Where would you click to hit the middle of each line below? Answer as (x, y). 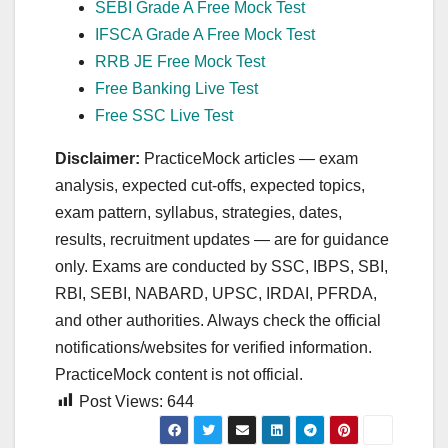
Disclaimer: (97, 158)
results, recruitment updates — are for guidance (222, 239)
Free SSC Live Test (164, 115)
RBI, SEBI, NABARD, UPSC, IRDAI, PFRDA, (216, 293)
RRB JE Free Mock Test (180, 61)
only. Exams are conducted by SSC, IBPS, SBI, (221, 266)
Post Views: (121, 401)
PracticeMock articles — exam (249, 158)
